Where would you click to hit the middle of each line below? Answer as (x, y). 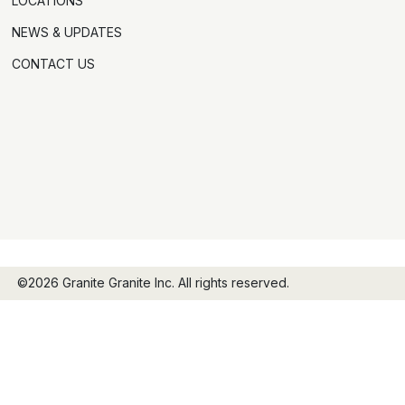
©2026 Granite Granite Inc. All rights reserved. (153, 283)
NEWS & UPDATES (67, 32)
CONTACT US (54, 63)
